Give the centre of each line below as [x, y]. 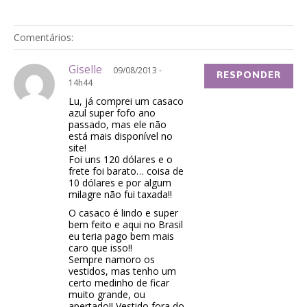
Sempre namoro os [112, 260]
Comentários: [44, 38]
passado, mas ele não [118, 125]
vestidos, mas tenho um [122, 271]
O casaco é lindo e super [123, 213]
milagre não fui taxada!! [120, 195]
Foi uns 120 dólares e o [121, 160]
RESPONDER [249, 76]
